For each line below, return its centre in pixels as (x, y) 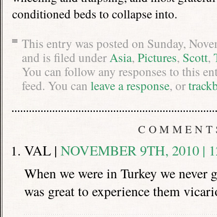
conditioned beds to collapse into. (95, 14)
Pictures (157, 57)
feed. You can (56, 85)
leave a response (130, 85)
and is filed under (66, 57)
